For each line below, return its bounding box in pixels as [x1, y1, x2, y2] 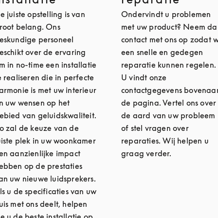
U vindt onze [121, 73, 167, 82]
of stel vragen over [121, 123, 189, 133]
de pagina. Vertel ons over [121, 98, 217, 108]
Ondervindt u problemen [121, 9, 211, 19]
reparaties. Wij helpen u [121, 136, 209, 145]
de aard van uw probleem [121, 110, 216, 120]
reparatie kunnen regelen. [121, 60, 216, 70]
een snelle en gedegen [121, 47, 203, 57]
